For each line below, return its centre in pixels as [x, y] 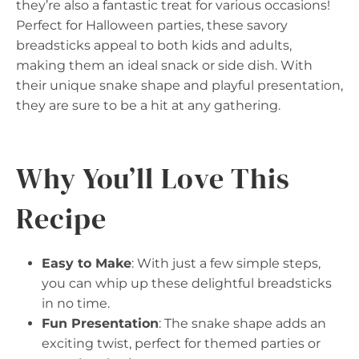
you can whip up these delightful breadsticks [187, 283]
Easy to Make [87, 263]
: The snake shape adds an [242, 323]
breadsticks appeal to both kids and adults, [154, 45]
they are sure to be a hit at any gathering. [148, 105]
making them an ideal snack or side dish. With [164, 65]
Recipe [61, 218]
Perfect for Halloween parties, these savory [152, 25]
